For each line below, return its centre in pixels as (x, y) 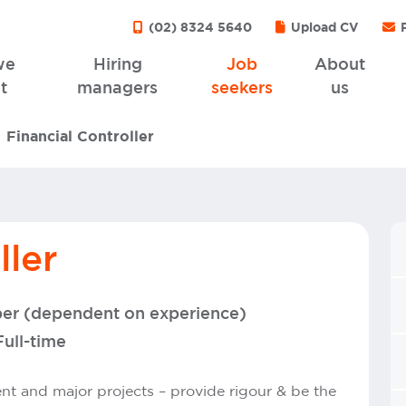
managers (118, 89)
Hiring (117, 65)
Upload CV (323, 28)
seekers (242, 89)
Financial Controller (80, 137)
